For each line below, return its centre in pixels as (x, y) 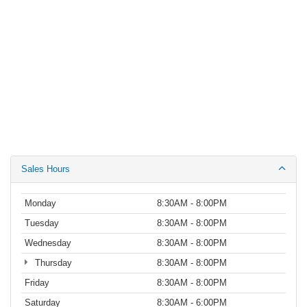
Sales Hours (46, 169)
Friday (37, 282)
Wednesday (48, 243)
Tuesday (42, 223)
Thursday (52, 262)
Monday (40, 203)
